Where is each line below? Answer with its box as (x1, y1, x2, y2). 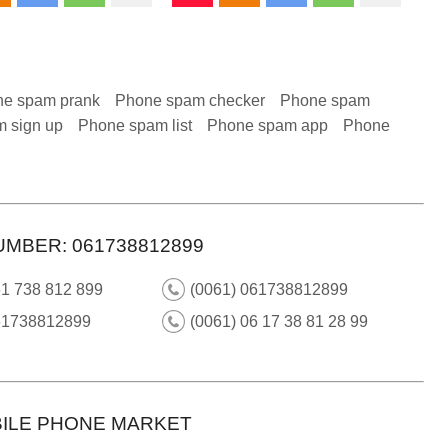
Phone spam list (78, 117, 192, 134)
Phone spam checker (115, 92, 265, 109)
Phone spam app (207, 117, 328, 134)
